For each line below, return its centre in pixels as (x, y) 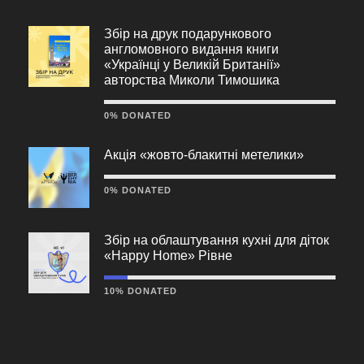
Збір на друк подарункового (188, 33)
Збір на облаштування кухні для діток (217, 240)
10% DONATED (141, 290)
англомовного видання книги (191, 49)
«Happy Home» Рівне (168, 255)
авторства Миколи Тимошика (192, 80)
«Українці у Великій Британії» (192, 64)
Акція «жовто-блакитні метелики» (204, 154)
